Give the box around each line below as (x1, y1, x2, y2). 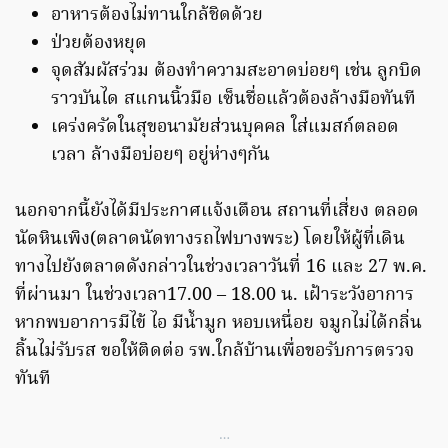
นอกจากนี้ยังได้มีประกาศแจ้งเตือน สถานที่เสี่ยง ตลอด (15, 197, 419, 227)
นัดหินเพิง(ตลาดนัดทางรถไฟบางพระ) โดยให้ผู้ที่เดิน (15, 225, 405, 255)
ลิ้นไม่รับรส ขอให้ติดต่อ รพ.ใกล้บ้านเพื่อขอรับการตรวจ (15, 337, 414, 367)
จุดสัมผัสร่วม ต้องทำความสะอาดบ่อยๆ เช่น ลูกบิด (51, 57, 422, 87)
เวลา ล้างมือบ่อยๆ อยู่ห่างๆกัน (51, 141, 270, 171)
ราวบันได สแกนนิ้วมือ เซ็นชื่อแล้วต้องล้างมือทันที (51, 85, 416, 115)
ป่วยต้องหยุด (51, 29, 147, 59)
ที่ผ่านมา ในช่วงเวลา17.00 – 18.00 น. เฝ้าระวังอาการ (15, 281, 414, 311)
